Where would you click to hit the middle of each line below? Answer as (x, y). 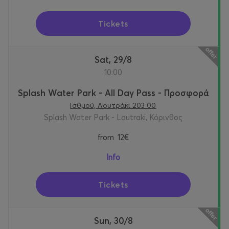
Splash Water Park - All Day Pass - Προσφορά (113, 93)
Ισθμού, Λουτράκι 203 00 (113, 106)
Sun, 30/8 (116, 221)
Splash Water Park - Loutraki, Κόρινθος (113, 118)
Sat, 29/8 (116, 60)
